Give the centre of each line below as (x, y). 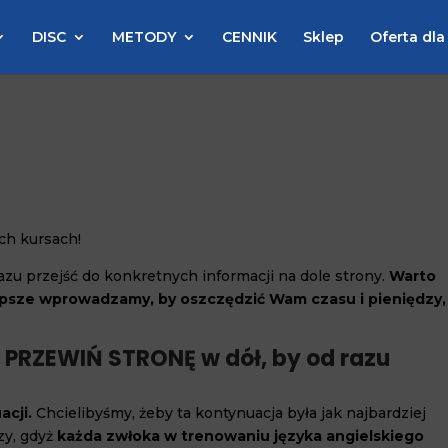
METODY (144, 37)
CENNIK (249, 37)
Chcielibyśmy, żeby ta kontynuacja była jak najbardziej (229, 413)
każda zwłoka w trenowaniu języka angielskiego (241, 436)
